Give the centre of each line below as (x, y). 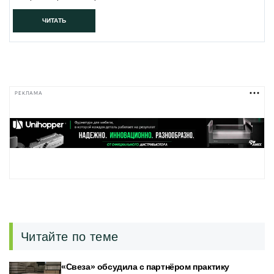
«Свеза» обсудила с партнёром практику (145, 267)
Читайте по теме (70, 236)
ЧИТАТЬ (54, 20)
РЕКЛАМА (29, 93)
